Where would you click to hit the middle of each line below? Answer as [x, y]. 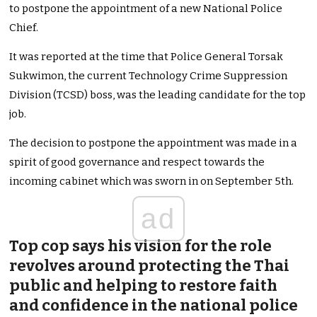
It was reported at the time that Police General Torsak [146, 57]
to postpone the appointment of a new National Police [146, 9]
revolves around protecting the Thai [150, 266]
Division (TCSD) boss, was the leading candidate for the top [158, 95]
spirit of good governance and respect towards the [137, 162]
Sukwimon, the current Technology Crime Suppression [149, 76]
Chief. [24, 28]
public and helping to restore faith [144, 286]
